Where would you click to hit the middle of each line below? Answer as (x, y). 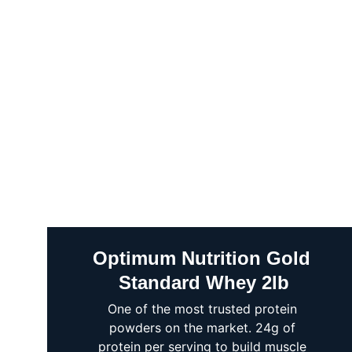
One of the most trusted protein (204, 309)
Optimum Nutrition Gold (204, 258)
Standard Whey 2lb (204, 282)
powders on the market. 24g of (204, 328)
